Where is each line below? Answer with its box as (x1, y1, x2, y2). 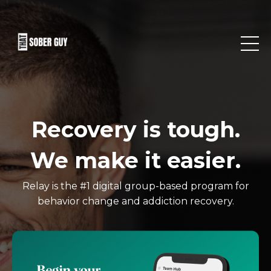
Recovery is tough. (31, 116, 240, 143)
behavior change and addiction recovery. (37, 195, 234, 207)
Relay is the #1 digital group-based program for (22, 180, 249, 192)
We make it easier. (30, 147, 241, 174)
